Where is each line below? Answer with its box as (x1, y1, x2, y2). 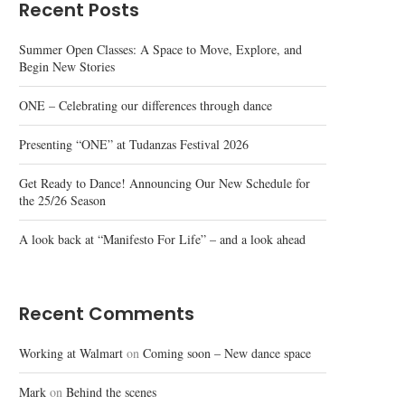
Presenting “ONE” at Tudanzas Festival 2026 (19, 136, 249, 153)
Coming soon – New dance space (143, 344, 311, 362)
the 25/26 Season (19, 192, 106, 209)
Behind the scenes (66, 383, 156, 400)
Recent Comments (19, 301, 194, 326)
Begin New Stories (19, 58, 115, 75)
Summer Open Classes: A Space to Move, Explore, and (19, 41, 302, 58)
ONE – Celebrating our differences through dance (19, 97, 272, 114)
